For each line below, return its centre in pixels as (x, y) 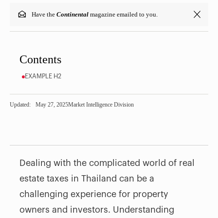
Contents (40, 59)
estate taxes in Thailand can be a (87, 179)
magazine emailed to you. (123, 14)
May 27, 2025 (52, 105)
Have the (44, 14)
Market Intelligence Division (101, 105)
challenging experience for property (94, 194)
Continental (73, 14)
